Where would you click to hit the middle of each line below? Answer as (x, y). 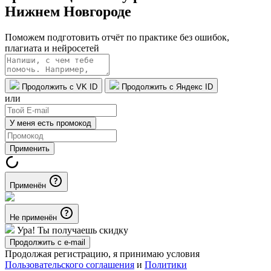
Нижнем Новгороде (68, 11)
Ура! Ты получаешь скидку (73, 230)
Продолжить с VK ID (60, 87)
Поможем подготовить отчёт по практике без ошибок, (117, 37)
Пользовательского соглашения (70, 264)
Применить (30, 148)
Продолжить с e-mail (47, 242)
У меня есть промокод (51, 123)
